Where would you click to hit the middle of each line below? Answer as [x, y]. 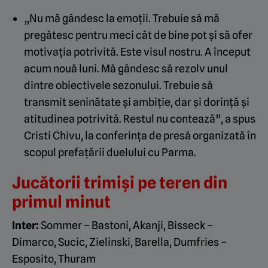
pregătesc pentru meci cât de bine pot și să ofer [138, 35]
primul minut [61, 202]
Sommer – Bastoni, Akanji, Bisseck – [126, 226]
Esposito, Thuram [54, 259]
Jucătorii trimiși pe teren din [120, 183]
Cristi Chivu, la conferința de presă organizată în [140, 136]
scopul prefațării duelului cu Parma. [110, 153]
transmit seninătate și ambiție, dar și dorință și [137, 102]
